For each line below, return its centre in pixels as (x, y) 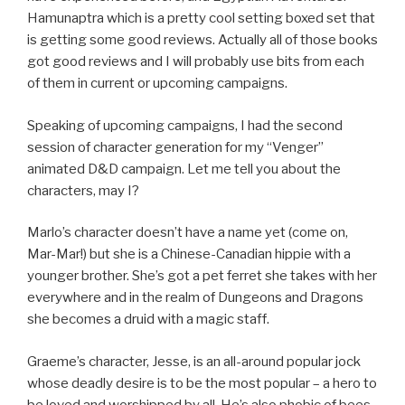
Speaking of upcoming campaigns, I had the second (185, 125)
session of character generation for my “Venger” (175, 147)
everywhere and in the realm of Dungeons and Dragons (195, 298)
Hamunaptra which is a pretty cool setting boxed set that (201, 19)
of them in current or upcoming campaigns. (157, 84)
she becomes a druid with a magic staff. (148, 320)
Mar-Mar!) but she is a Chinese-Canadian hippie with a (189, 254)
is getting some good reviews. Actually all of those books (202, 40)
